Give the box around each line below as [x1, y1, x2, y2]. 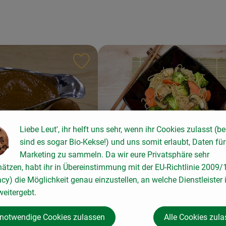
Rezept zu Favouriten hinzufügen [89, 60, 206, 70]
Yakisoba [103, 175, 142, 187]
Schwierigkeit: [102, 200, 154, 210]
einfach [103, 195, 130, 205]
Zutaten [43, 195, 75, 205]
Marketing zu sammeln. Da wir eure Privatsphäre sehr [20, 150, 209, 159]
